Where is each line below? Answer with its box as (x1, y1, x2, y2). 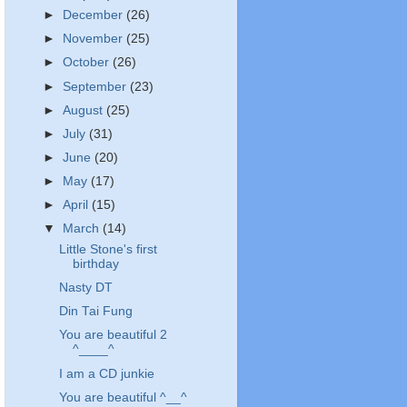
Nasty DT (58, 281, 113, 295)
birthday (72, 257, 119, 271)
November (63, 32, 127, 46)
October (63, 55, 114, 70)
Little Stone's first (58, 243, 157, 256)
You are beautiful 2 (58, 328, 167, 342)
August (63, 103, 107, 117)
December (63, 8, 127, 23)
